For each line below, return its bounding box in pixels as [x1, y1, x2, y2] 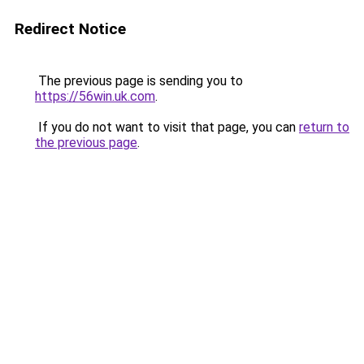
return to [299, 119, 349, 135]
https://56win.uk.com [35, 89, 155, 104]
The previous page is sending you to [35, 73, 243, 89]
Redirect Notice [15, 19, 126, 38]
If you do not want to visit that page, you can [35, 119, 299, 135]
